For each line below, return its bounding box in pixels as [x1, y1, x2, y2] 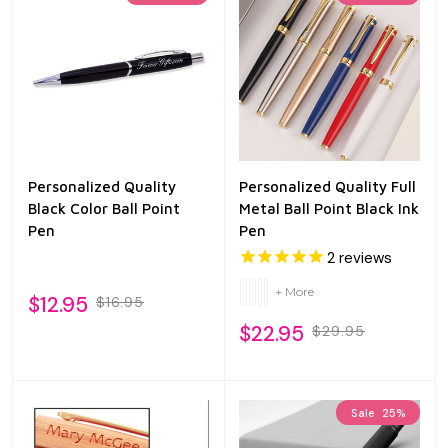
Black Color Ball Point [28, 199, 180, 217]
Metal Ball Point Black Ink [239, 199, 419, 217]
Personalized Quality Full [239, 177, 416, 195]
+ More [275, 284, 314, 300]
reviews [335, 247, 392, 268]
